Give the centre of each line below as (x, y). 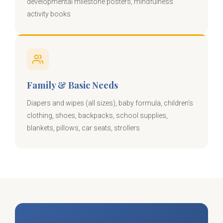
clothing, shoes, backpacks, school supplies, (97, 116)
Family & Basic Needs (72, 85)
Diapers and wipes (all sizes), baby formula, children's (110, 103)
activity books (49, 14)
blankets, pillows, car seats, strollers (83, 128)
